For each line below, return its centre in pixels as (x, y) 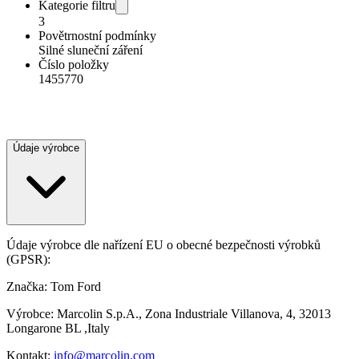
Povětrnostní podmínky (97, 36)
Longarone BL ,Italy (58, 329)
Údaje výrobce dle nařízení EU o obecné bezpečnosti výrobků (163, 245)
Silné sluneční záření (91, 50)
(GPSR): (28, 260)
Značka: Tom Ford (54, 287)
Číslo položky (74, 65)
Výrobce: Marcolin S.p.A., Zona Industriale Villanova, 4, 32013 (169, 314)
